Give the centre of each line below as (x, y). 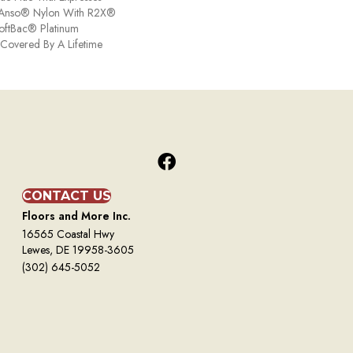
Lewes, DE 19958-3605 (78, 250)
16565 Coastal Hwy (68, 234)
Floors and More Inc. (76, 216)
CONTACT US (66, 196)
